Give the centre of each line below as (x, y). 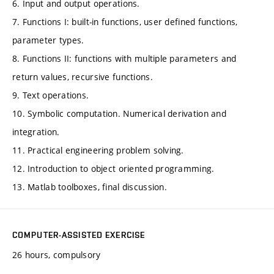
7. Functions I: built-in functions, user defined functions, (125, 21)
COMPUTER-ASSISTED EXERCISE (79, 235)
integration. (36, 131)
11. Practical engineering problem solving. (98, 150)
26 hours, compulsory (57, 254)
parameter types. (48, 40)
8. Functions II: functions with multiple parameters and (124, 58)
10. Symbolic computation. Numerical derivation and (119, 113)
